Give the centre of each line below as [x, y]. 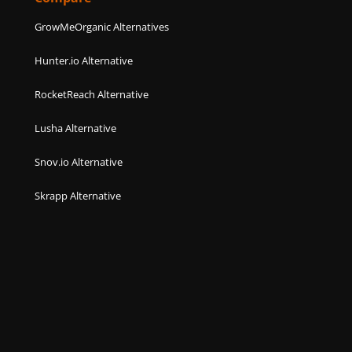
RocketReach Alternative [92, 94]
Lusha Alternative [76, 128]
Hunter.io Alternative [84, 60]
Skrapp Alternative [78, 195]
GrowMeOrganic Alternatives [102, 26]
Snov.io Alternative [79, 161]
